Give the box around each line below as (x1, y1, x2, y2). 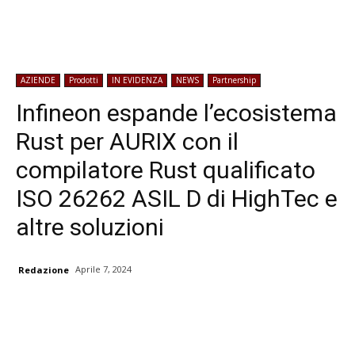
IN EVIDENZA (112, 74, 162, 86)
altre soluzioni (16, 213, 164, 241)
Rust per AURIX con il (16, 128, 239, 155)
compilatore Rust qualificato (16, 156, 315, 184)
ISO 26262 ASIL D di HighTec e (16, 185, 338, 212)
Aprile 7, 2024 (75, 263, 132, 276)
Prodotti (69, 74, 98, 86)
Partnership (212, 74, 256, 86)
